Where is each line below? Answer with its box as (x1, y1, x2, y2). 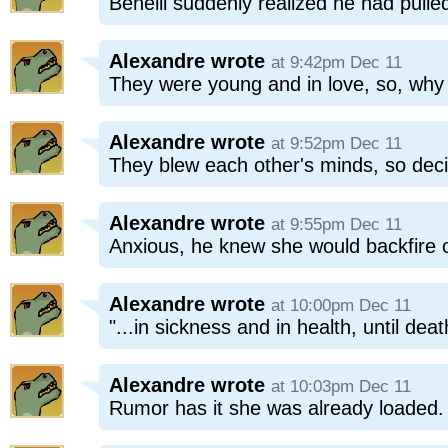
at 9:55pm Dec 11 (271, 215, 402, 234)
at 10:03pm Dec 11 (271, 377, 411, 396)
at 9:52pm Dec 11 (271, 134, 402, 153)
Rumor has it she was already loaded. (109, 397, 444, 419)
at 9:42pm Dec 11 (271, 53, 402, 72)
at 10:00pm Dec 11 (271, 296, 411, 315)
